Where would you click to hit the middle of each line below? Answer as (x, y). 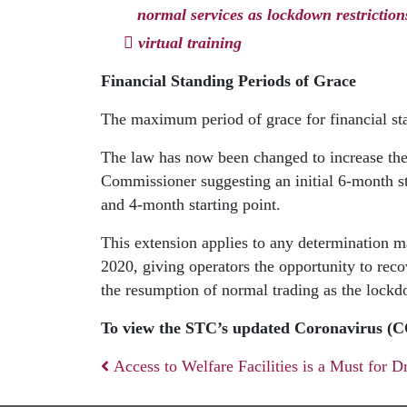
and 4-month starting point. (191, 205)
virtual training (190, 43)
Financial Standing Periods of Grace (228, 81)
